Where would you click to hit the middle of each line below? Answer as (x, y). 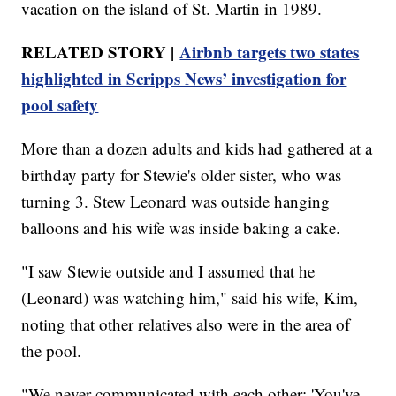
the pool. (52, 351)
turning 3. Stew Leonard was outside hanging (176, 202)
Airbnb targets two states (270, 52)
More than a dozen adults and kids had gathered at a (197, 148)
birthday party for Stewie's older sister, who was (182, 175)
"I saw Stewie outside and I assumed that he (168, 271)
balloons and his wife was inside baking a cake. (181, 228)
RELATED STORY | (101, 52)
